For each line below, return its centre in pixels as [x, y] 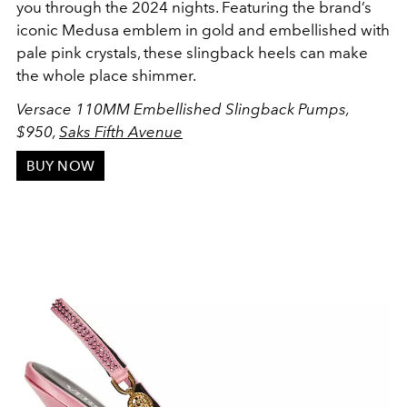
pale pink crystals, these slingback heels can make [192, 52]
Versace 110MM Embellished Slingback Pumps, [183, 109]
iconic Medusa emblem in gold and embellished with [203, 30]
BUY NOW [60, 166]
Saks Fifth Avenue [121, 131]
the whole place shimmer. [108, 75]
